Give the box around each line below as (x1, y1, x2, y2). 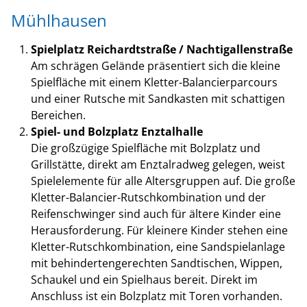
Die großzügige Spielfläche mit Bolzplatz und (30, 140, 260, 156)
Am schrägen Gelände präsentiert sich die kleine (30, 58, 280, 73)
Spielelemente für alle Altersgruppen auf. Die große (30, 173, 295, 188)
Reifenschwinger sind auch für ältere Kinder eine (30, 206, 281, 221)
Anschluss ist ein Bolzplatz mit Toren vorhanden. (30, 288, 282, 304)
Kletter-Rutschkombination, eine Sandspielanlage (30, 238, 285, 254)
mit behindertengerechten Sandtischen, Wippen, (30, 255, 282, 271)
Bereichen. (30, 107, 86, 123)
